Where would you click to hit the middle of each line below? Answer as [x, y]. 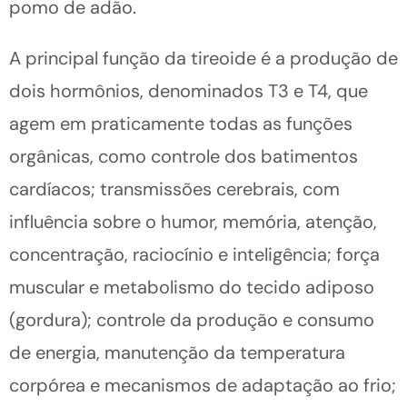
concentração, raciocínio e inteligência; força [194, 254]
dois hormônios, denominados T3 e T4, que [189, 90]
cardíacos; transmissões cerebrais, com [174, 189]
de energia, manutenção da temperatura [177, 352]
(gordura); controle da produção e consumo [192, 319]
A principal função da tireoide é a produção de [203, 58]
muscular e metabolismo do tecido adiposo [192, 287]
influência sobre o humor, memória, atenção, [193, 221]
